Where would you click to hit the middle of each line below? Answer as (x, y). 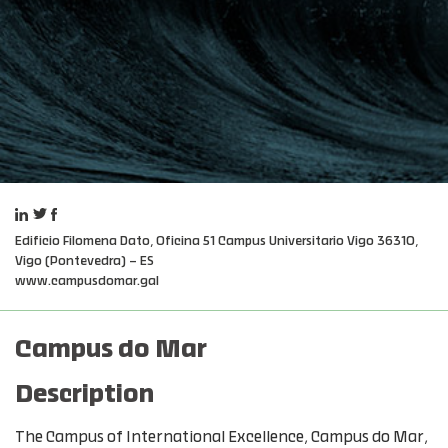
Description (84, 395)
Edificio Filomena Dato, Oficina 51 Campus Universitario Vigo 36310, (216, 241)
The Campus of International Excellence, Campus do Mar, (221, 437)
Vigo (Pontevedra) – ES (84, 261)
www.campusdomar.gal (87, 281)
